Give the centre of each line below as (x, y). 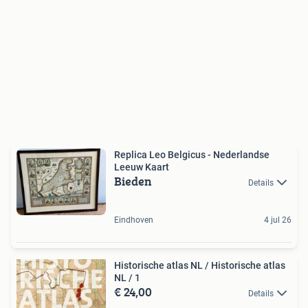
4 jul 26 (278, 220)
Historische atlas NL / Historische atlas (200, 265)
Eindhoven (134, 220)
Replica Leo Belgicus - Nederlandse (192, 154)
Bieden (133, 181)
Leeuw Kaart (142, 167)
